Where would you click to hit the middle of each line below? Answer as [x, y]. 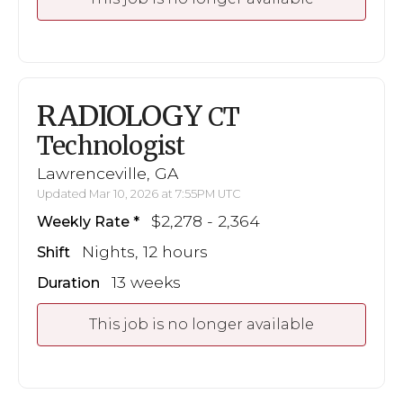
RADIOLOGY [122, 116]
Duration [68, 282]
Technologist [111, 145]
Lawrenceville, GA [107, 173]
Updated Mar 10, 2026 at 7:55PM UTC [139, 193]
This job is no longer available [201, 324]
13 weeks [146, 282]
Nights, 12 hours [145, 251]
